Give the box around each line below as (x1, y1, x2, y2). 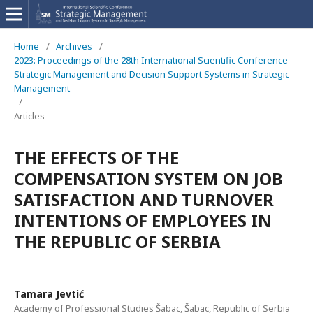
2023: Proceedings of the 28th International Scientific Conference (14, 54, 288, 66)
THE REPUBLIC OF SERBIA (14, 230, 221, 253)
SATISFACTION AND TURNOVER (14, 188, 274, 211)
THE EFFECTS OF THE (14, 146, 179, 169)
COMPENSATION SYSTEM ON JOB (14, 167, 283, 190)
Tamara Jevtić (14, 287, 84, 300)
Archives (56, 40, 92, 52)
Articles (14, 110, 45, 122)
